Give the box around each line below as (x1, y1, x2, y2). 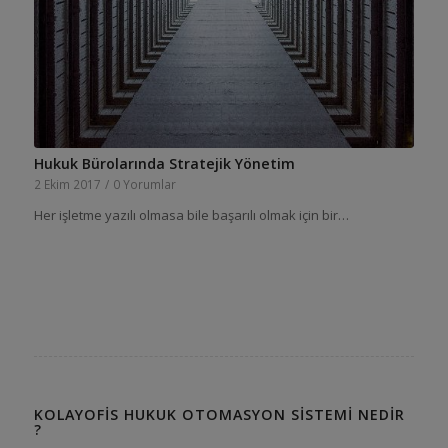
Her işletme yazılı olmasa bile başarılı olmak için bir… (33, 206, 349, 225)
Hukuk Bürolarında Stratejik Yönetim (33, 154, 295, 174)
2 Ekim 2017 (33, 176, 101, 193)
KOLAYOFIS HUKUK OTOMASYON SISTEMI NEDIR (33, 405, 405, 425)
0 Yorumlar (112, 176, 176, 193)
